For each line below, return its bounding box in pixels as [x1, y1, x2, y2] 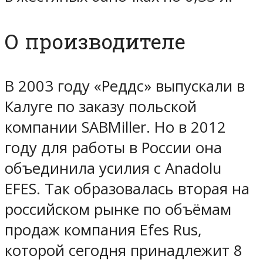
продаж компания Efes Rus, [5, 219, 202, 240]
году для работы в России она [5, 137, 222, 158]
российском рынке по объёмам [5, 198, 231, 220]
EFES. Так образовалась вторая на [5, 178, 249, 199]
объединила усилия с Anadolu [5, 157, 221, 178]
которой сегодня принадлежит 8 [5, 240, 242, 261]
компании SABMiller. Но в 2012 [5, 116, 226, 137]
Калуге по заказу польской [5, 96, 197, 117]
